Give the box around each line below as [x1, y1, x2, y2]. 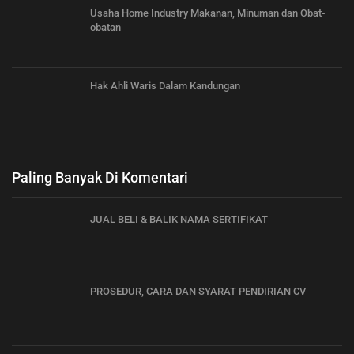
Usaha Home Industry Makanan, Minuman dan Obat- [90, 7, 325, 20]
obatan [90, 21, 121, 34]
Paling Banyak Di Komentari [12, 168, 188, 186]
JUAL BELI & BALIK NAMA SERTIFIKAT [90, 213, 268, 225]
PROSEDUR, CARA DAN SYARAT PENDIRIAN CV [90, 285, 306, 298]
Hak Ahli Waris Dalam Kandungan [90, 79, 240, 92]
